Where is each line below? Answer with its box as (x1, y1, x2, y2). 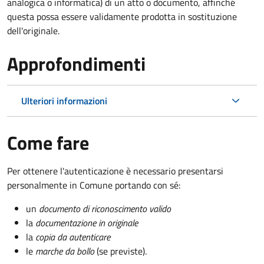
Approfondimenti (7, 49, 146, 78)
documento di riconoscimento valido (39, 201, 171, 216)
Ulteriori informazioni (21, 93, 107, 108)
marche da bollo (35, 243, 97, 258)
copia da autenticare (35, 229, 110, 244)
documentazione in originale (35, 215, 138, 230)
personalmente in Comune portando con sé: (7, 177, 180, 192)
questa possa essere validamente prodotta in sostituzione (7, 9, 237, 24)
